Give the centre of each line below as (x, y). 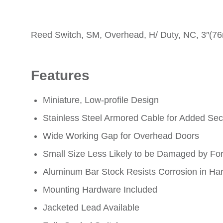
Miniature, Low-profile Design (101, 100)
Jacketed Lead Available (91, 208)
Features (60, 75)
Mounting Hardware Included (100, 190)
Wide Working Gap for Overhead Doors (121, 136)
